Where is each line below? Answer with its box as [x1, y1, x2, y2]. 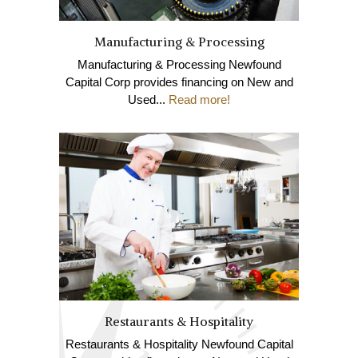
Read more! [169, 92, 230, 106]
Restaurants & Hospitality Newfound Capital [65, 337, 293, 352]
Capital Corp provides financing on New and [65, 74, 293, 89]
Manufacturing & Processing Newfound [77, 57, 281, 71]
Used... [128, 92, 169, 106]
